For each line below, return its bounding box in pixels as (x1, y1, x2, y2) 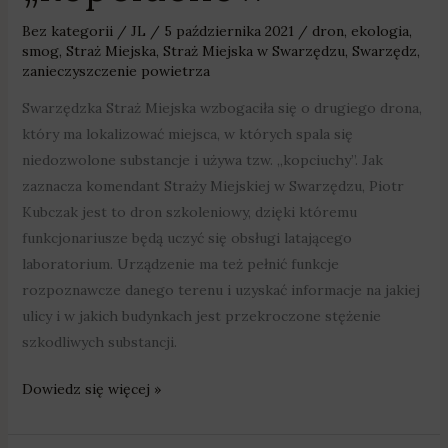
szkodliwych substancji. (21, 333, 177, 352)
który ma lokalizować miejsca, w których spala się (21, 125, 353, 144)
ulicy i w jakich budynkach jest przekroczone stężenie (21, 307, 381, 326)
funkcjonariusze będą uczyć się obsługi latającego (21, 229, 352, 248)
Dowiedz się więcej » (21, 380, 161, 399)
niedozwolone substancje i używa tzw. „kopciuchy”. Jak (21, 151, 383, 170)
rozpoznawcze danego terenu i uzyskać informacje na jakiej (21, 281, 420, 300)
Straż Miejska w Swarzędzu (162, 42, 345, 61)
